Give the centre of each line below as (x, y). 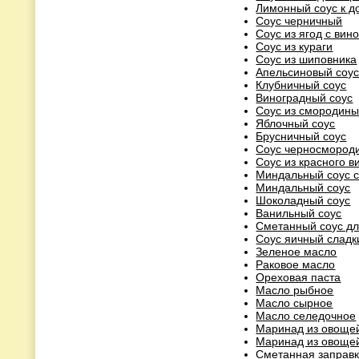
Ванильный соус (299, 213)
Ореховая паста (298, 277)
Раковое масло (296, 264)
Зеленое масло (296, 251)
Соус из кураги (294, 46)
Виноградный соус (305, 97)
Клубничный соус (301, 85)
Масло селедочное (306, 315)
